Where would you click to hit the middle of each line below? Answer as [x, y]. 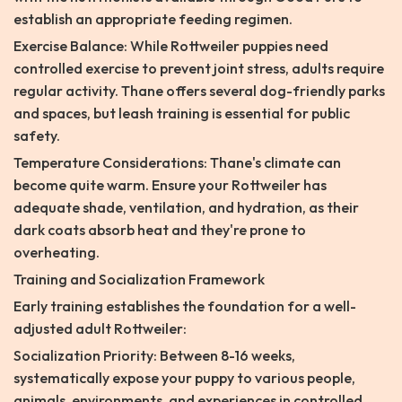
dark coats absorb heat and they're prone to [160, 230]
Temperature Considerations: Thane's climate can [177, 163]
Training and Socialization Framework [139, 280]
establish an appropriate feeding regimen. [153, 19]
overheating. [57, 253]
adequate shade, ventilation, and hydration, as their [186, 208]
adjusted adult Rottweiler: [100, 329]
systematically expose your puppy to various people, [184, 378]
